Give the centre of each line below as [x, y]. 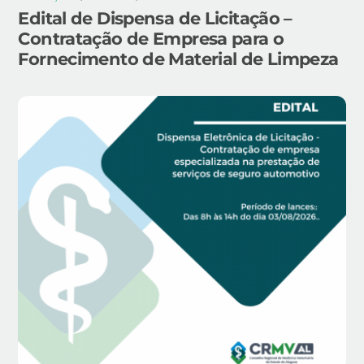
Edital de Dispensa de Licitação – [155, 19]
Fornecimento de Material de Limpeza [178, 59]
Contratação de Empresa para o [151, 39]
